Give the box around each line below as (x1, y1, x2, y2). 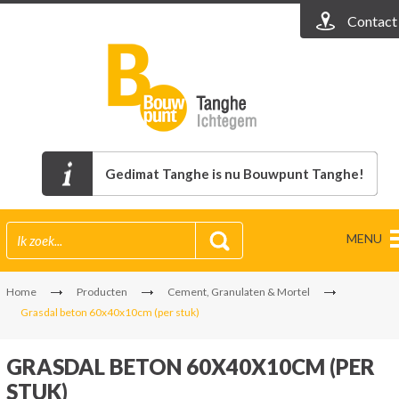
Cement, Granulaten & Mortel (167, 285, 310, 298)
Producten (77, 285, 127, 298)
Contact (347, 12, 397, 29)
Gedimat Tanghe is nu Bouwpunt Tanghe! (105, 166, 364, 182)
